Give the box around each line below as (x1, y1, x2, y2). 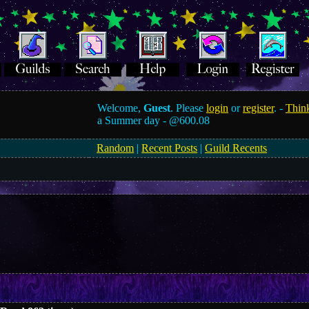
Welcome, (97, 102, 144, 114)
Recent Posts (141, 142, 198, 154)
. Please (170, 102, 207, 114)
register (243, 102, 275, 114)
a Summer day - (97, 114, 170, 126)
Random (97, 142, 134, 154)
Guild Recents (205, 142, 268, 154)
